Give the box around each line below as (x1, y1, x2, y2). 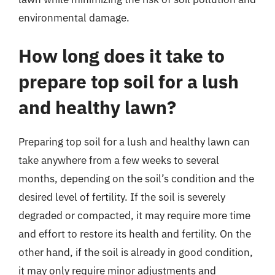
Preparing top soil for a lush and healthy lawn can (18, 134, 250, 149)
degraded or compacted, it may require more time (18, 208, 250, 222)
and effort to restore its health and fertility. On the (18, 227, 251, 241)
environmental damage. (18, 11, 130, 25)
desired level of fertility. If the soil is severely (18, 190, 225, 204)
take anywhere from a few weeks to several (18, 153, 219, 167)
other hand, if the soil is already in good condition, (18, 245, 253, 259)
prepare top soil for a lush (18, 69, 239, 93)
